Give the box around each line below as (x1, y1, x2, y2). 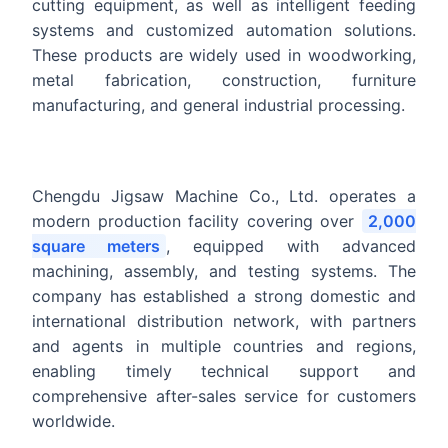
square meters (32, 236, 160, 257)
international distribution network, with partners (32, 311, 416, 332)
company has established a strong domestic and (32, 286, 416, 307)
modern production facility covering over (32, 211, 362, 232)
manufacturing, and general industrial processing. (32, 95, 405, 116)
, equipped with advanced (166, 236, 416, 257)
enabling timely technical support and (32, 361, 416, 382)
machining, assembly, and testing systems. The (32, 261, 416, 282)
